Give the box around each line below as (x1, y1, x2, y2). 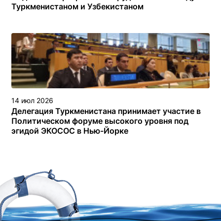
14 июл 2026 (11, 96, 53, 105)
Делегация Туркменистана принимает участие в (11, 106, 201, 116)
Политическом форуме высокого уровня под (11, 116, 188, 126)
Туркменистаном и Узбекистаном (11, 1, 144, 11)
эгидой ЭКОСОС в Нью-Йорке (11, 126, 128, 136)
